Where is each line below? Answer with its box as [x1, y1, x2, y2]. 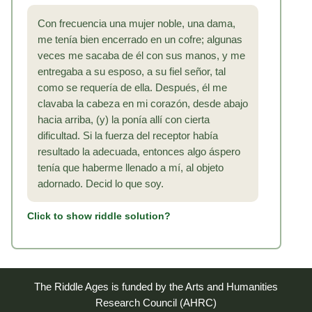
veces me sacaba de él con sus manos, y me [38, 49, 245, 61]
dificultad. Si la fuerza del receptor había [38, 130, 218, 141]
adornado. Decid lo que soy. [38, 178, 164, 189]
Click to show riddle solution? [27, 210, 171, 221]
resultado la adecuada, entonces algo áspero [38, 146, 240, 157]
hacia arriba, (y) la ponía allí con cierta [38, 114, 210, 125]
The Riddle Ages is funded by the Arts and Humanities [34, 281, 278, 293]
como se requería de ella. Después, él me [38, 81, 227, 93]
